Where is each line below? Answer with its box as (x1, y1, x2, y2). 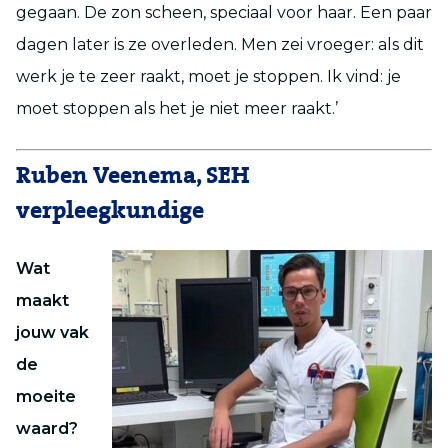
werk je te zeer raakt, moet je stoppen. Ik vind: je (16, 66, 401, 86)
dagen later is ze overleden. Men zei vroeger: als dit (16, 34, 424, 54)
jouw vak (16, 322, 89, 342)
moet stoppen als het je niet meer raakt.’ (16, 98, 338, 118)
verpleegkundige (16, 196, 204, 225)
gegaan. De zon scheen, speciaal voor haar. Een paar (16, 2, 432, 22)
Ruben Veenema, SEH (16, 161, 249, 190)
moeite (16, 386, 76, 406)
